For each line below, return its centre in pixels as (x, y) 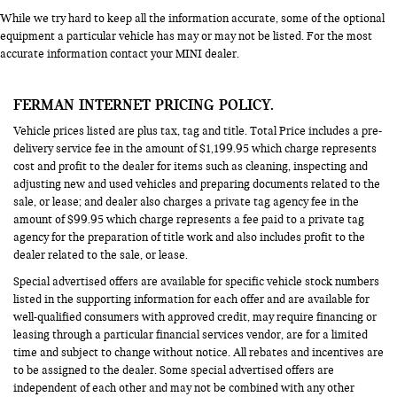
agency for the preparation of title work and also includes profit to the (189, 237)
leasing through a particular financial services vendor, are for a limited (191, 335)
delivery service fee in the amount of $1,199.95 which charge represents (195, 148)
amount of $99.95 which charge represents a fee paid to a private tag (189, 219)
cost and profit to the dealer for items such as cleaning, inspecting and (191, 166)
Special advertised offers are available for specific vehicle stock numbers (196, 281)
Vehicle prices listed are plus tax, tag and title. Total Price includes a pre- (198, 131)
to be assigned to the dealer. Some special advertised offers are (174, 370)
